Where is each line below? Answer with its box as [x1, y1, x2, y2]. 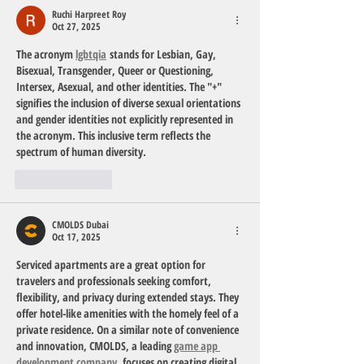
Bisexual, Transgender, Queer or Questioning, [16, 63, 216, 78]
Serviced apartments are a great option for [16, 257, 208, 272]
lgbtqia [76, 46, 106, 62]
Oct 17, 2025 [52, 230, 101, 244]
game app [174, 338, 220, 353]
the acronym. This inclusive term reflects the [16, 128, 213, 143]
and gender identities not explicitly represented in [16, 111, 236, 127]
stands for [106, 46, 157, 62]
